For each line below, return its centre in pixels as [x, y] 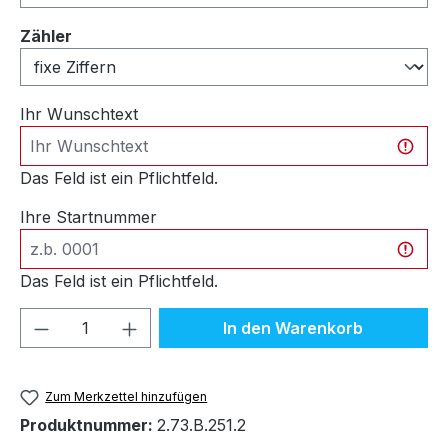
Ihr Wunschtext [79, 113]
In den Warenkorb [293, 327]
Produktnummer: [88, 425]
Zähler [46, 35]
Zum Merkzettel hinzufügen [126, 396]
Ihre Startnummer [88, 216]
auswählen [116, 34]
